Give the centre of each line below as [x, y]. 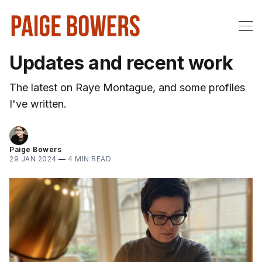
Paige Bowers [35, 149]
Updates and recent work [121, 63]
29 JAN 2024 [33, 158]
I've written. [38, 104]
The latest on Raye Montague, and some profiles [127, 87]
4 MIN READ [89, 158]
